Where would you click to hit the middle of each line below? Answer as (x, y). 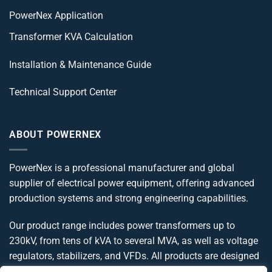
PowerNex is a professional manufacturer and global (122, 168)
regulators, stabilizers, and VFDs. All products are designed (134, 256)
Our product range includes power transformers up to (122, 226)
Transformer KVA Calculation (71, 36)
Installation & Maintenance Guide (80, 64)
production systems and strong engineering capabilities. (129, 198)
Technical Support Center (63, 92)
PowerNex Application (56, 16)
